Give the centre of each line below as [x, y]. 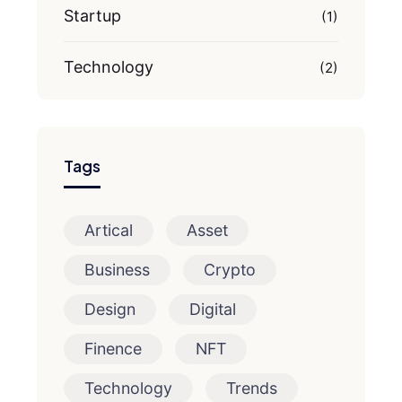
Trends [252, 388]
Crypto [230, 270]
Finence [113, 349]
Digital [213, 309]
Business [117, 270]
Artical [109, 230]
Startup [92, 16]
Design [110, 309]
